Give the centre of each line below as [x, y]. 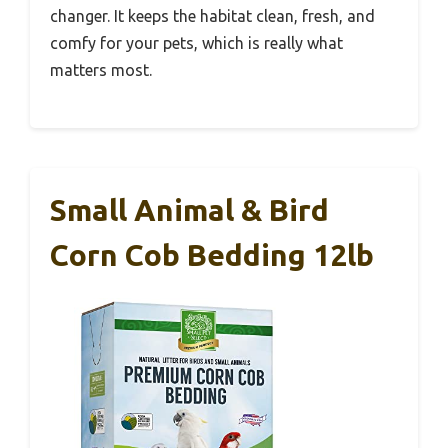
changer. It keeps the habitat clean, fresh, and [212, 15]
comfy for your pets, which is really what [196, 42]
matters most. [101, 69]
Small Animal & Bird [189, 209]
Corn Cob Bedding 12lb [212, 254]
